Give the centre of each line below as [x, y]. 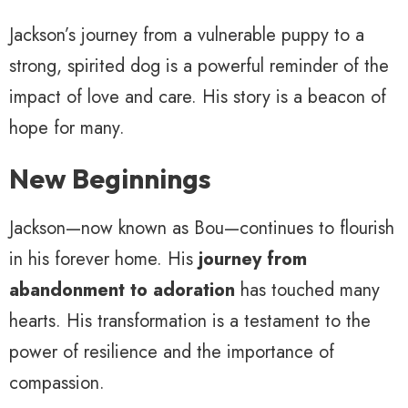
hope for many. [67, 128]
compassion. [57, 383]
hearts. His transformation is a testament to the [190, 321]
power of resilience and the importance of [172, 352]
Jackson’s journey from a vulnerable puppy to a [187, 36]
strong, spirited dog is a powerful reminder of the [199, 66]
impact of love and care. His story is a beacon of [198, 97]
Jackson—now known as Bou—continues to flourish [202, 229]
